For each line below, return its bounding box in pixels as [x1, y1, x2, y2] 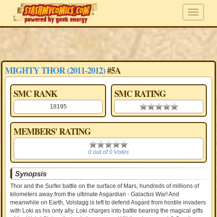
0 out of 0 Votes [88, 149, 129, 155]
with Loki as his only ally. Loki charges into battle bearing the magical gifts [10, 207, 203, 214]
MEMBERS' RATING [14, 125, 91, 138]
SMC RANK [14, 87, 58, 100]
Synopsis [15, 170, 47, 178]
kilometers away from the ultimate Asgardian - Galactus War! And [10, 191, 180, 198]
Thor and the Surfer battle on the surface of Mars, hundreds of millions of [10, 183, 200, 189]
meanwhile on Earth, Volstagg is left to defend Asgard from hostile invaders [10, 199, 206, 206]
